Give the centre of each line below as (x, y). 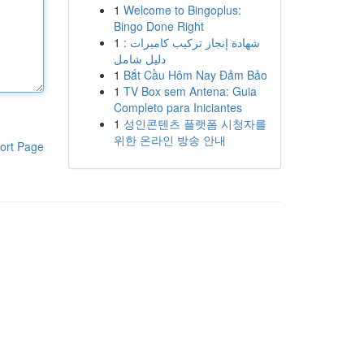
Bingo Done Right (158, 26)
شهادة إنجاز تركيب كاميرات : (191, 42)
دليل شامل (139, 58)
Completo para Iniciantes (178, 107)
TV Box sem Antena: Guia (190, 91)
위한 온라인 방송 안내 (169, 140)
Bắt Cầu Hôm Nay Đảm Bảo (195, 75)
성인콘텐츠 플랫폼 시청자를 (195, 123)
